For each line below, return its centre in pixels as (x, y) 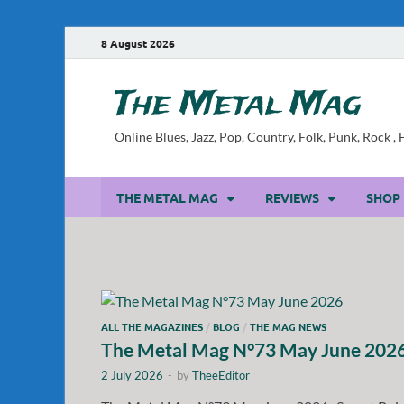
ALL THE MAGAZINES (152, 326)
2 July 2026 (132, 375)
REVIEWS (292, 197)
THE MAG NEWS (288, 326)
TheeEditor (221, 375)
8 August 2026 (138, 43)
